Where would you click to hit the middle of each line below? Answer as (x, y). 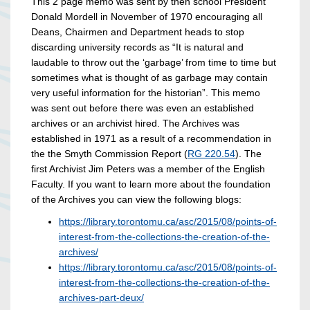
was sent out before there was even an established (143, 108)
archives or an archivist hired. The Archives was (135, 124)
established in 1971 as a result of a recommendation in (151, 139)
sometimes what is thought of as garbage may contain (149, 78)
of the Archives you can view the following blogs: (136, 200)
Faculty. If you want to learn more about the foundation (151, 184)
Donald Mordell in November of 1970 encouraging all (147, 17)
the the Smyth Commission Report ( (109, 154)
